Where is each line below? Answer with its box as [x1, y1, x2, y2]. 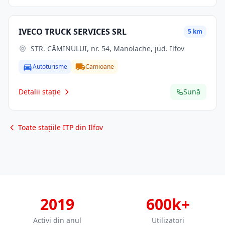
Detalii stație [19, 87, 61, 96]
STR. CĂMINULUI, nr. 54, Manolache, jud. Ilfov [31, 44, 184, 53]
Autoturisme [33, 62, 67, 71]
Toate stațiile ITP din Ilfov [18, 123, 103, 132]
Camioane [85, 62, 114, 71]
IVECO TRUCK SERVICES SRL [19, 26, 127, 37]
